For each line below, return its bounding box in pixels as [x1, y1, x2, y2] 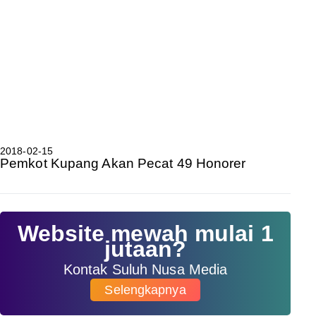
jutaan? [104, 236, 187, 262]
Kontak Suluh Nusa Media [63, 261, 228, 277]
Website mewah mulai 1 [17, 220, 274, 246]
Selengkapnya [104, 282, 186, 297]
